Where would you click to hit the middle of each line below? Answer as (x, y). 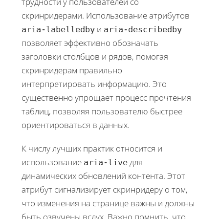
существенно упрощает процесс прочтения (106, 97)
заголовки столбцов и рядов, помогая (95, 56)
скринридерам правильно (72, 70)
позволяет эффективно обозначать (90, 43)
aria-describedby (143, 29)
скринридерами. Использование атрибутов (106, 15)
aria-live (106, 162)
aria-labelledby (58, 29)
